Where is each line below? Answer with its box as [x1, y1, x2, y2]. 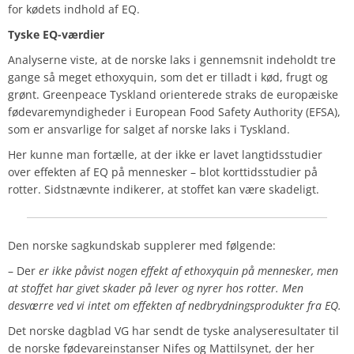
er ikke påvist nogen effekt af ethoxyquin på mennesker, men [39, 263, 338, 279]
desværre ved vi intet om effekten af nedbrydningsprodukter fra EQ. [8, 298, 341, 314]
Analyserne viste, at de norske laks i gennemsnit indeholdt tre [8, 52, 336, 68]
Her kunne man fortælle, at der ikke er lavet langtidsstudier [8, 147, 322, 163]
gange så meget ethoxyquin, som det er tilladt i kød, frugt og [8, 70, 328, 85]
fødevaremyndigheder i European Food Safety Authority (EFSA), [8, 104, 341, 120]
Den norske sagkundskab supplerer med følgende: [8, 238, 276, 254]
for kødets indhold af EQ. [8, 2, 140, 17]
